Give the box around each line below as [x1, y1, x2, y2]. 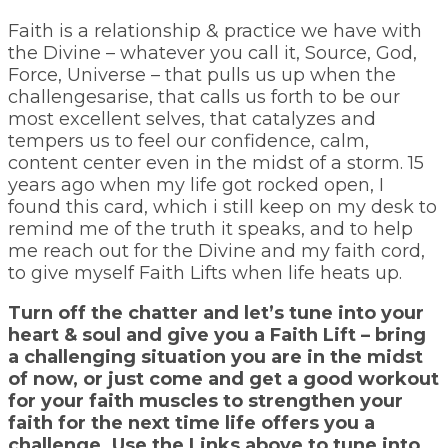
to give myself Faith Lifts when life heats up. [8, 261, 402, 284]
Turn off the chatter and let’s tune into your [8, 301, 424, 324]
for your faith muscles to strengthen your [8, 389, 403, 412]
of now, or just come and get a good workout [8, 367, 439, 390]
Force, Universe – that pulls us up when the [8, 63, 396, 86]
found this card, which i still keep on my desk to [8, 195, 437, 218]
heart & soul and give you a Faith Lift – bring [8, 323, 426, 346]
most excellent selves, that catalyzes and [8, 107, 376, 130]
